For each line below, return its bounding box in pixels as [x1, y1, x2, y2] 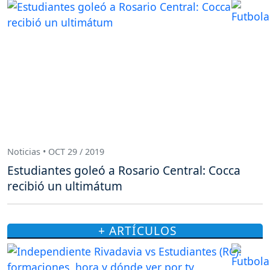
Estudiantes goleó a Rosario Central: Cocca [7, 162, 240, 179]
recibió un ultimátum [7, 178, 122, 195]
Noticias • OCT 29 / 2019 [7, 145, 104, 157]
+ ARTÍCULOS [98, 222, 177, 239]
